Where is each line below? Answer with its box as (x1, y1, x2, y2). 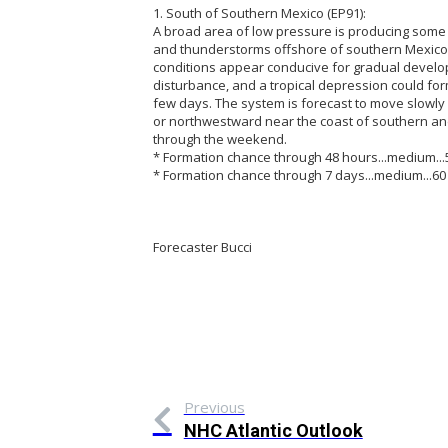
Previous (183, 397, 245, 418)
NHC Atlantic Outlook (183, 420, 363, 442)
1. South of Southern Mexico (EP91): (152, 4, 366, 23)
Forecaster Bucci (152, 238, 252, 257)
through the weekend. (152, 130, 287, 149)
